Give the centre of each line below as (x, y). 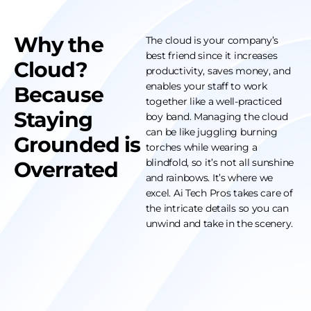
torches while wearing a (201, 148)
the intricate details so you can (217, 209)
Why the (59, 45)
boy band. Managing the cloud (217, 117)
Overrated (69, 170)
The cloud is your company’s (212, 41)
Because (59, 95)
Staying (53, 120)
